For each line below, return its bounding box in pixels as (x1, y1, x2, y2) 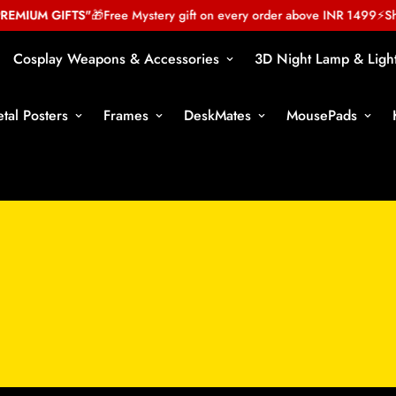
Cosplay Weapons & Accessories (13, 49, 219, 69)
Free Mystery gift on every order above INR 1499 (85, 6, 359, 24)
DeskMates (184, 105, 251, 126)
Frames (103, 105, 148, 126)
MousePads (286, 105, 357, 126)
